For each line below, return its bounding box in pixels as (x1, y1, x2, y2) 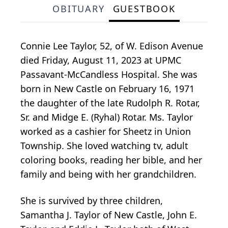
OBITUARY (52, 2, 105, 15)
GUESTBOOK (112, 2, 176, 15)
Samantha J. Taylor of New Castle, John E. (20, 208, 197, 221)
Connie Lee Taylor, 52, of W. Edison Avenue (20, 39, 203, 52)
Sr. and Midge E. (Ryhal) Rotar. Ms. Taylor (20, 110, 193, 123)
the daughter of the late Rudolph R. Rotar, (20, 96, 200, 109)
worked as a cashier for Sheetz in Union (20, 125, 191, 137)
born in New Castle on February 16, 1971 (20, 82, 194, 95)
